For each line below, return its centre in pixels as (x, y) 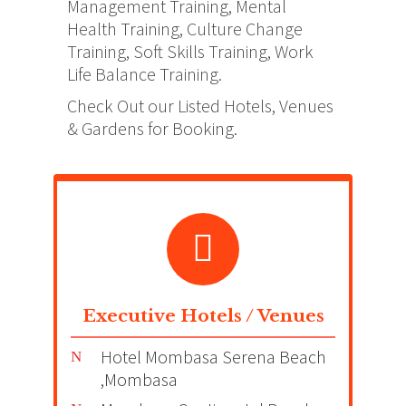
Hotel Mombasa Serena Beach (213, 356)
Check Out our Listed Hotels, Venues (200, 106)
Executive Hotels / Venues (203, 315)
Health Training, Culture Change (185, 29)
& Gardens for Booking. (152, 128)
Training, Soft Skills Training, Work (190, 51)
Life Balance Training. (145, 74)
